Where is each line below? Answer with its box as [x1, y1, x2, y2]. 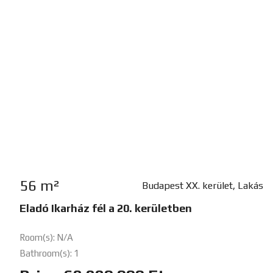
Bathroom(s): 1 [19, 248, 79, 259]
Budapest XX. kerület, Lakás [141, 180, 263, 192]
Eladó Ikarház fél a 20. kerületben [19, 202, 192, 215]
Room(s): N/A [19, 232, 73, 243]
